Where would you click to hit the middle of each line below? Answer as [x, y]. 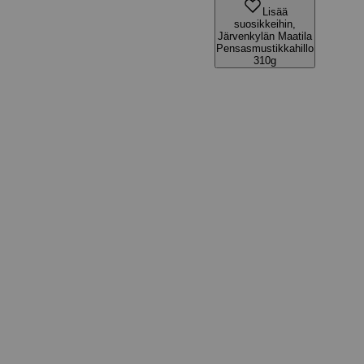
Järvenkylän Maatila [265, 36]
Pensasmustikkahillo [265, 48]
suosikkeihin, [265, 24]
